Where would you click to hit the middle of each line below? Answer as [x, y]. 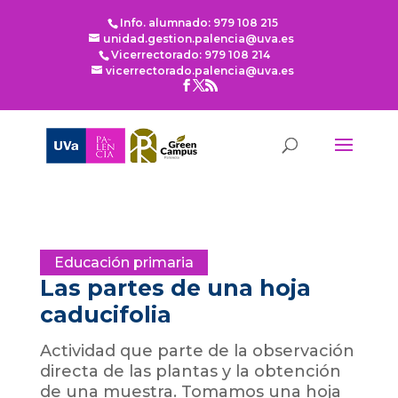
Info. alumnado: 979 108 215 [199, 23]
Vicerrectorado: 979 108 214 [191, 55]
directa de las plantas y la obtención [190, 371]
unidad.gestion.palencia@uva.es [199, 39]
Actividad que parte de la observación [197, 351]
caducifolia [105, 314]
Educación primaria [123, 263]
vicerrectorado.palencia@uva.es [200, 71]
